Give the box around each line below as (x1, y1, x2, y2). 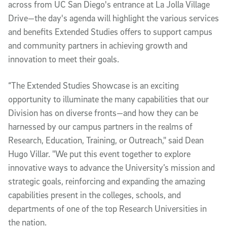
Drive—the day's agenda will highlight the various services (8, 13, 219, 24)
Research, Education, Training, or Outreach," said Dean (8, 135, 204, 146)
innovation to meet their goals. (8, 54, 119, 65)
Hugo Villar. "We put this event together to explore (8, 148, 191, 160)
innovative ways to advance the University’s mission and (8, 162, 215, 173)
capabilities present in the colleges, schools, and (8, 190, 181, 201)
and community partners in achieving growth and (8, 40, 187, 51)
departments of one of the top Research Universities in (8, 203, 207, 214)
